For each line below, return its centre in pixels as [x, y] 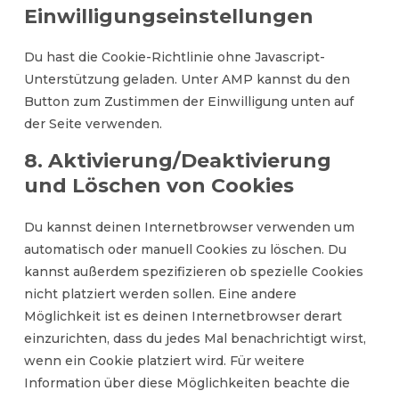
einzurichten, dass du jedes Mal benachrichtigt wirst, [195, 338]
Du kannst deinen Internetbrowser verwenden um [189, 227]
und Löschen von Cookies [159, 186]
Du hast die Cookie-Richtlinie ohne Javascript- [174, 57]
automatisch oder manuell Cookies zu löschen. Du [185, 249]
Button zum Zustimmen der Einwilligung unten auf [188, 102]
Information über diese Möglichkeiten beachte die [187, 383]
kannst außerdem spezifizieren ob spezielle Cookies [193, 272]
